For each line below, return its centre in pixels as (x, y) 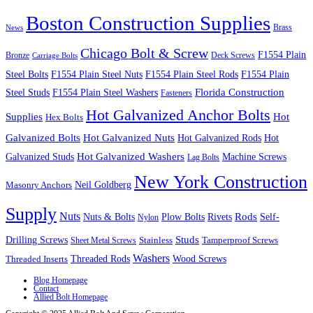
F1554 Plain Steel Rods (192, 74)
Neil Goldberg (103, 184)
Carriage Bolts (55, 55)
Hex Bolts (64, 117)
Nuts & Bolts (109, 216)
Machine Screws (254, 156)
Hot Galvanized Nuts (129, 137)
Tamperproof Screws (240, 240)
